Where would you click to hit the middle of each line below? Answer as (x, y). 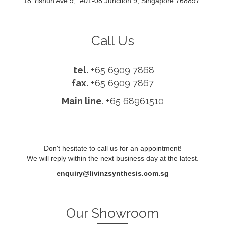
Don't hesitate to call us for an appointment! (113, 148)
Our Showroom (113, 213)
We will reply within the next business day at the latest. (113, 158)
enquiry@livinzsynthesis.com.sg (113, 173)
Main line (82, 101)
